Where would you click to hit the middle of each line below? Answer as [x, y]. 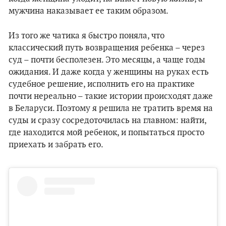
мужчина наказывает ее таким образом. [89, 11]
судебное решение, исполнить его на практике [102, 84]
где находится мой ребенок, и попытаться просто [106, 133]
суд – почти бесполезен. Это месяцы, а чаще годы [107, 60]
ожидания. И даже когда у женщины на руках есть [109, 72]
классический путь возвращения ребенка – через [107, 48]
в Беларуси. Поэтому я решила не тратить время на [111, 108]
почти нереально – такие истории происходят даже [111, 96]
